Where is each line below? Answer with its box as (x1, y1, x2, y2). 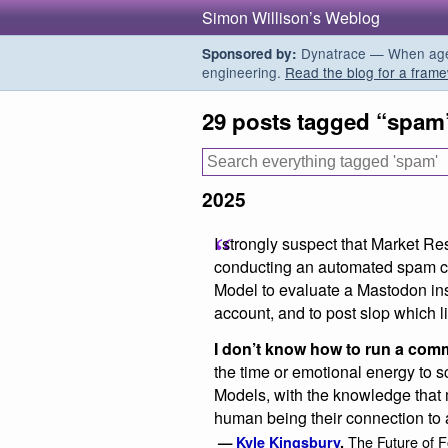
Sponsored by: (202, 44, 297, 63)
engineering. (202, 62, 285, 82)
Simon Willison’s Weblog (202, 6, 380, 29)
